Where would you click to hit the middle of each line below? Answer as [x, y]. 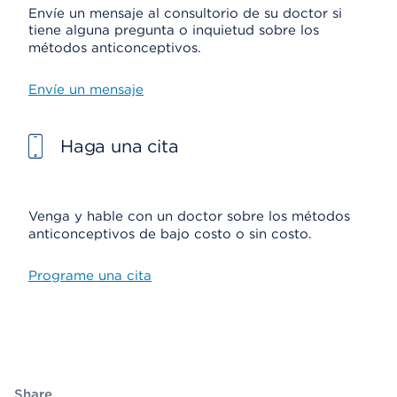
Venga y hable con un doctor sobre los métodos [189, 216]
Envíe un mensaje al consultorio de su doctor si [185, 13]
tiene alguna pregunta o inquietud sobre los [174, 30]
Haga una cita [120, 146]
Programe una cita [90, 276]
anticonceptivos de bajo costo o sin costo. [170, 234]
